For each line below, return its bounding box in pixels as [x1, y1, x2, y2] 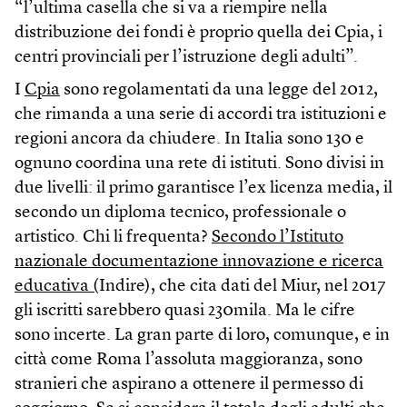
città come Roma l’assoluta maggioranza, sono [15, 351, 362, 369]
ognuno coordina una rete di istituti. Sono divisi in [15, 154, 384, 173]
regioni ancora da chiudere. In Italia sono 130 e [15, 130, 364, 148]
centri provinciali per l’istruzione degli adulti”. [15, 48, 358, 66]
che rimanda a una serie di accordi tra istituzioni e [15, 105, 387, 124]
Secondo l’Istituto [212, 228, 343, 246]
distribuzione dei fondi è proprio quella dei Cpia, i [15, 24, 382, 42]
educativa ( [15, 277, 99, 295]
